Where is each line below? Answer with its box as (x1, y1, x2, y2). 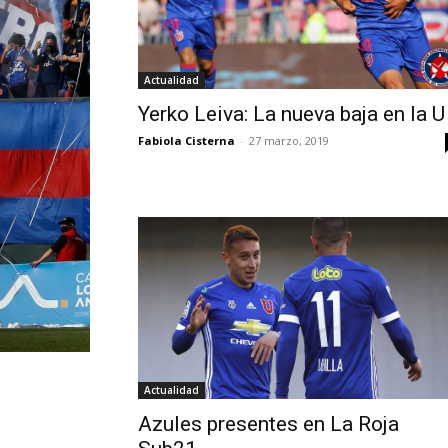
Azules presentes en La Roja (138, 412, 399, 437)
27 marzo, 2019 (249, 133, 329, 148)
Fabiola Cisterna (138, 133, 235, 148)
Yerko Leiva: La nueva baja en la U (138, 102, 445, 126)
